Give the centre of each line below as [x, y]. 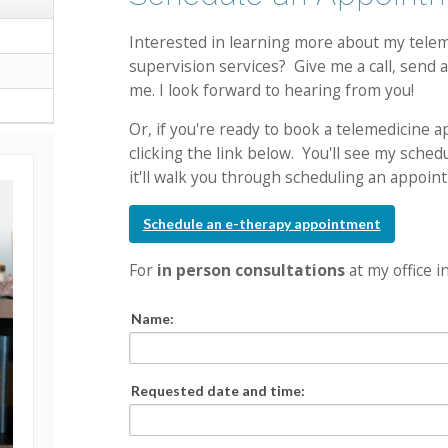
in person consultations [250, 270]
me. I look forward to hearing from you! [271, 89]
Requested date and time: [217, 391]
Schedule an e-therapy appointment [261, 223]
